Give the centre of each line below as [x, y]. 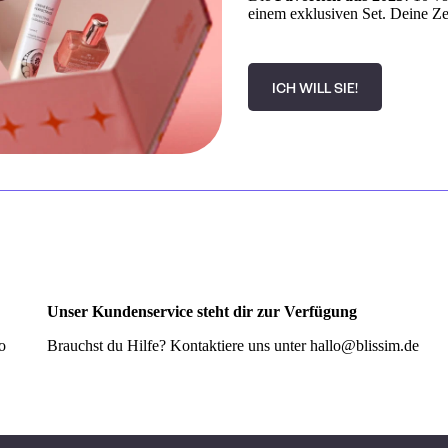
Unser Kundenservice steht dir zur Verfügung [201, 312]
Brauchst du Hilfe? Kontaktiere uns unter [178, 346]
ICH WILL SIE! [315, 89]
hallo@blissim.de [364, 346]
